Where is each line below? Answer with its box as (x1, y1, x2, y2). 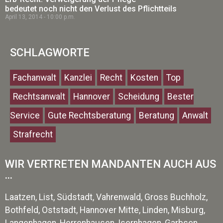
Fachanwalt (13, 72, 56, 83)
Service (10, 110, 40, 120)
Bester (167, 91, 194, 102)
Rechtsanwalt (13, 91, 65, 102)
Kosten (130, 72, 158, 83)
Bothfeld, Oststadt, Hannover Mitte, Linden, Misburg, (5, 205, 205, 215)
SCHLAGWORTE (10, 46, 90, 59)
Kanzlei (64, 72, 92, 83)
